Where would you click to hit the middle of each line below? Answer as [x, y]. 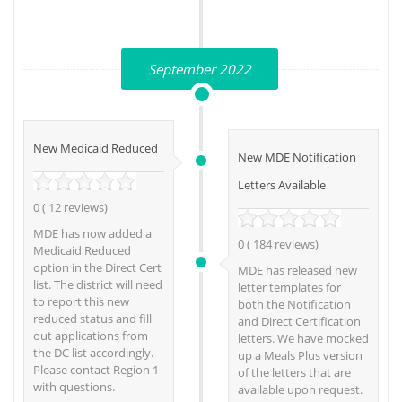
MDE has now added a [92, 233]
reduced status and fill [92, 318]
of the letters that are [294, 372]
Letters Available [282, 184]
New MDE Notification [297, 157]
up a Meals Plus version [300, 355]
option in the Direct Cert [97, 267]
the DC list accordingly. [93, 352]
